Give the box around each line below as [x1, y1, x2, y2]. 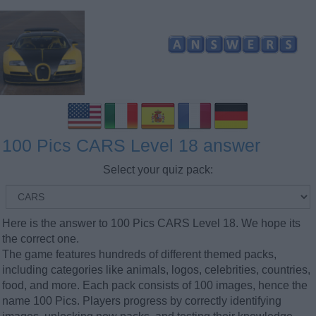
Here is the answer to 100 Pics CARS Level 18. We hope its [2, 217, 300, 229]
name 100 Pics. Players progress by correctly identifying [2, 295, 281, 307]
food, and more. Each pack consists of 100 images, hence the [2, 279, 308, 291]
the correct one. [2, 233, 79, 245]
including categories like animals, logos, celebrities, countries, [2, 264, 310, 276]
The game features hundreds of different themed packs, [2, 248, 276, 260]
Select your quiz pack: [103, 164, 213, 176]
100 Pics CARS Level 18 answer [2, 135, 260, 155]
